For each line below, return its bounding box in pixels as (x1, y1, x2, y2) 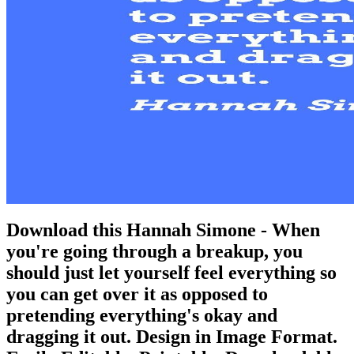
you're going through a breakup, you (6, 240, 303, 262)
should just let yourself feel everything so (6, 262, 337, 283)
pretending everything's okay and (6, 304, 277, 326)
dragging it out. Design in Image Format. (6, 326, 337, 347)
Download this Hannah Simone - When (6, 219, 320, 240)
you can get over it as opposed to (6, 283, 268, 304)
